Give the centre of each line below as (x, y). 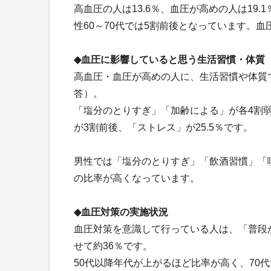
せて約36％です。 (113, 246)
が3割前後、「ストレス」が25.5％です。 (163, 127)
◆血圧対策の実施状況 (121, 212)
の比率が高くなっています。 (137, 178)
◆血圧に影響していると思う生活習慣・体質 (169, 59)
